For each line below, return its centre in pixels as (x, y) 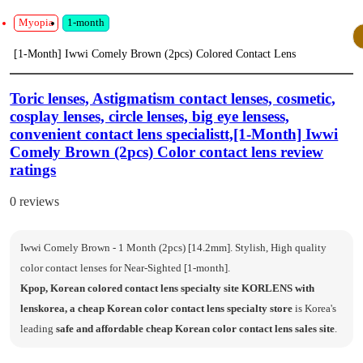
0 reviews (35, 201)
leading (38, 329)
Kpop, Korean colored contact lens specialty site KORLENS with (167, 288)
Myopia (36, 22)
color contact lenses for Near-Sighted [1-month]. (125, 268)
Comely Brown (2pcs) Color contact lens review (167, 152)
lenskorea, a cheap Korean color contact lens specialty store (156, 308)
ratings (33, 169)
